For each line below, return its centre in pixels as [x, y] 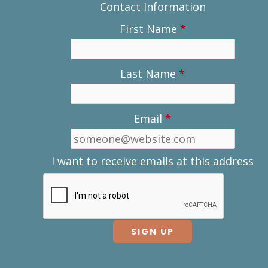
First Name [148, 29]
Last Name [148, 74]
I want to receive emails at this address [153, 161]
